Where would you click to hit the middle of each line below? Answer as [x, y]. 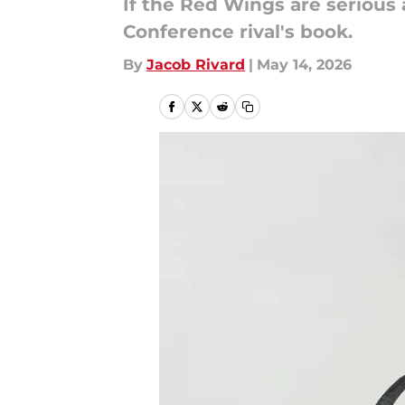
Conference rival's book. [238, 32]
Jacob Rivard [196, 65]
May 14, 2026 [304, 65]
